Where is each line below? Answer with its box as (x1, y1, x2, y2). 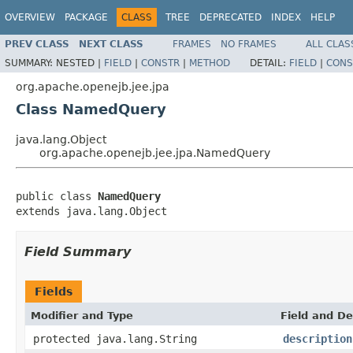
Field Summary (24, 243, 131, 259)
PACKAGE (65, 12, 108, 23)
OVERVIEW (5, 12, 55, 23)
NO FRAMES (221, 38, 277, 50)
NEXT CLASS (79, 38, 143, 50)
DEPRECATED (199, 12, 262, 23)
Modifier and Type (31, 309, 133, 321)
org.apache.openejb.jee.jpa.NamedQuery (39, 146, 270, 159)
